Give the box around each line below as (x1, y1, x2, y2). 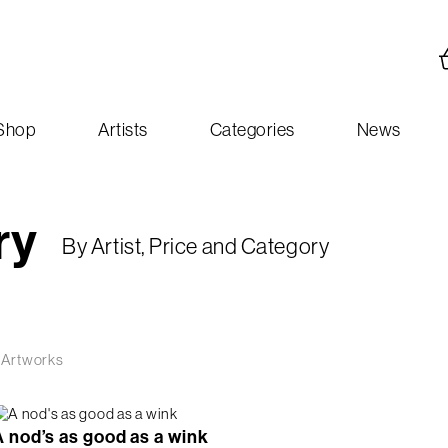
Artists (98, 118, 148, 142)
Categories (209, 118, 295, 142)
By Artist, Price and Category (62, 232, 330, 261)
